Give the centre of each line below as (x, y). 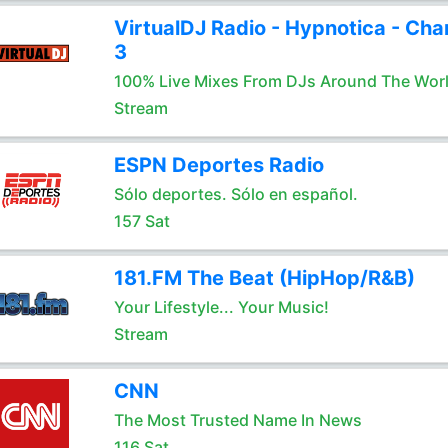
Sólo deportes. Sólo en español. (235, 194)
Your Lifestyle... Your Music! (221, 307)
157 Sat (141, 221)
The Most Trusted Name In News (237, 420)
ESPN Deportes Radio (218, 165)
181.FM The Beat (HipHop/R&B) (264, 278)
